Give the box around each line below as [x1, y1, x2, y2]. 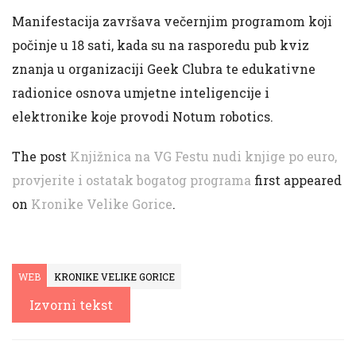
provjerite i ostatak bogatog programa [12, 171, 251, 188]
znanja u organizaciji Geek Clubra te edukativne [12, 60, 315, 77]
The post [12, 147, 70, 164]
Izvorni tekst [29, 296, 113, 313]
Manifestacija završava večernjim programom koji [12, 12, 332, 29]
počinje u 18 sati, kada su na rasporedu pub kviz [12, 36, 309, 53]
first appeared [251, 171, 342, 188]
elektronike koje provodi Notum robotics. [12, 107, 273, 125]
